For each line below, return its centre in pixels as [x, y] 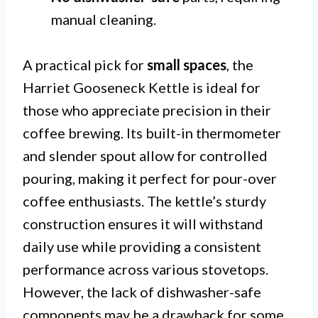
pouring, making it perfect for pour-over [150, 178]
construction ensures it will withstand [143, 223]
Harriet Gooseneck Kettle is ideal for [142, 87]
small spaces [187, 64]
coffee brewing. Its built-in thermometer [152, 132]
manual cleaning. [104, 19]
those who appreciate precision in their [147, 110]
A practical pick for [85, 64]
